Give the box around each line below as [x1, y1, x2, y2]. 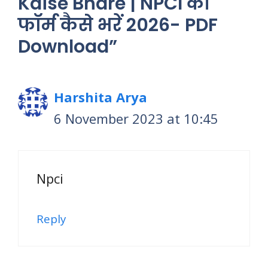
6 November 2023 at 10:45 [54, 109, 218, 128]
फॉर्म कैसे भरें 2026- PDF [18, 13, 218, 38]
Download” [18, 34, 117, 60]
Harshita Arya [54, 88, 147, 106]
